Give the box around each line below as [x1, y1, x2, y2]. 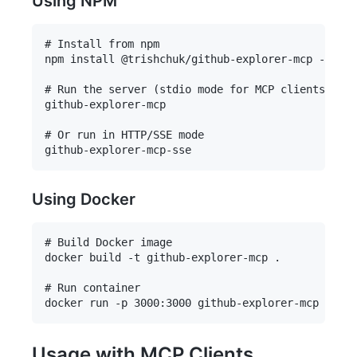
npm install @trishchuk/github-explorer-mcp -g [45, 52, 331, 65]
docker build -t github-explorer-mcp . [45, 250, 280, 264]
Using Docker [32, 189, 135, 209]
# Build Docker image [45, 235, 172, 249]
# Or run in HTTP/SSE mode [45, 127, 204, 141]
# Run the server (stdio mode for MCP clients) [45, 82, 331, 96]
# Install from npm [45, 37, 159, 50]
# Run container [45, 280, 140, 294]
